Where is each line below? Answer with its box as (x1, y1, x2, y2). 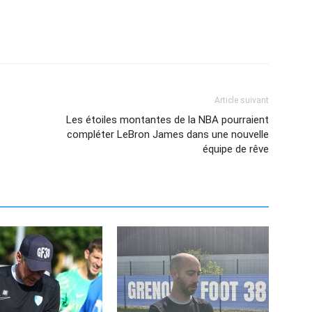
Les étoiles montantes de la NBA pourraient (66, 114, 269, 126)
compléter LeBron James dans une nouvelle (67, 128, 269, 141)
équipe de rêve (203, 143, 269, 155)
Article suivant (214, 95, 269, 105)
